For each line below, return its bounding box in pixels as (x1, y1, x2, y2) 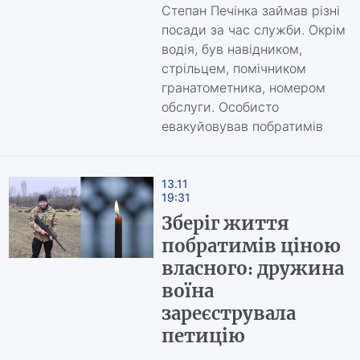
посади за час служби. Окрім (161, 22, 346, 38)
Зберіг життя (161, 212, 289, 235)
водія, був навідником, (161, 41, 302, 57)
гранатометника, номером (161, 80, 325, 96)
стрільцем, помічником (161, 60, 306, 76)
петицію (161, 325, 245, 347)
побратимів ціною (161, 235, 341, 257)
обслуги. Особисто (161, 99, 279, 115)
